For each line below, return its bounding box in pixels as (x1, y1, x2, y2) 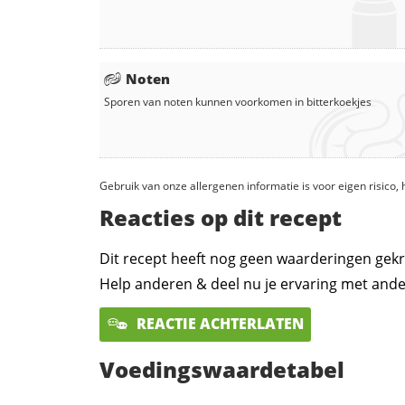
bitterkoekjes (306, 94, 372, 110)
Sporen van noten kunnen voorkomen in (104, 94, 306, 110)
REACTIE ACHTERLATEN (133, 314, 304, 334)
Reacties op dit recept (99, 202, 342, 233)
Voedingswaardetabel (99, 353, 344, 384)
